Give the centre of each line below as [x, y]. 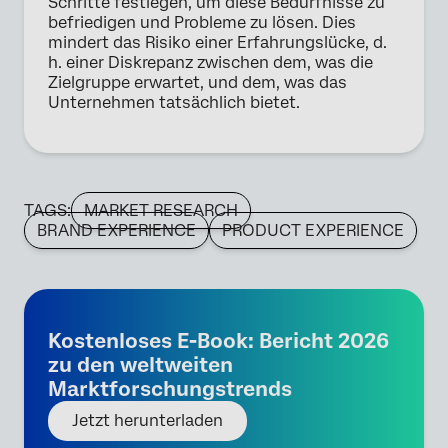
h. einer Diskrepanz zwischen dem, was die [210, 63]
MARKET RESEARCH [161, 211]
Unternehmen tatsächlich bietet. [174, 103]
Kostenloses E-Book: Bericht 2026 [218, 341]
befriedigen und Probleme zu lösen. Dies [202, 23]
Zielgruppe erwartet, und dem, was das [197, 83]
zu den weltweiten [140, 365]
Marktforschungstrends [170, 389]
